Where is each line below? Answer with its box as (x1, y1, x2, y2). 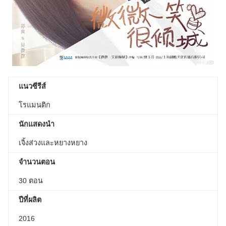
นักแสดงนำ (19, 120, 54, 129)
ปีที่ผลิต (19, 196, 41, 204)
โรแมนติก (19, 101, 50, 109)
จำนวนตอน (19, 158, 55, 166)
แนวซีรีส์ (19, 82, 48, 91)
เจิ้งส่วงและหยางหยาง (19, 139, 87, 147)
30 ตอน (19, 177, 43, 185)
